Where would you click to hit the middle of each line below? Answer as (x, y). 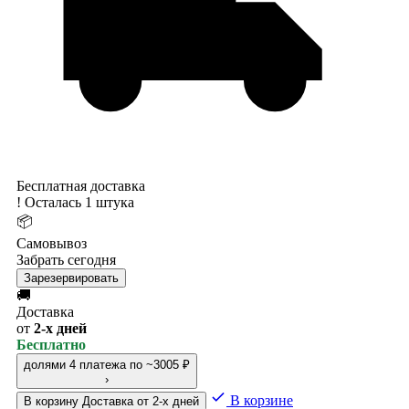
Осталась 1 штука (78, 202)
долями (45, 364)
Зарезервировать (71, 278)
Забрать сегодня (66, 259)
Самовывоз (52, 243)
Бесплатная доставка (81, 185)
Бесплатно (51, 344)
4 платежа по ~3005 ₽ (130, 364)
